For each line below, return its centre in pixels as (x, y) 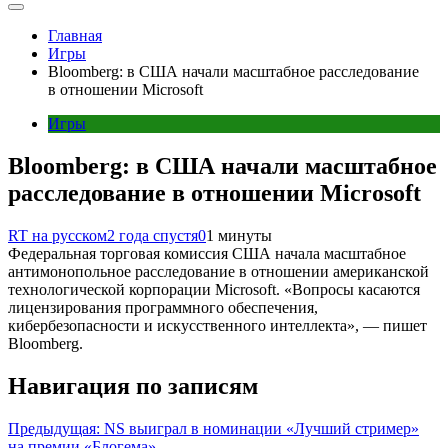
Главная (75, 35)
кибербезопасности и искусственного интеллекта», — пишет (217, 325)
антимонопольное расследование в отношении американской (218, 271)
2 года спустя (152, 235)
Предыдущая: (54, 428)
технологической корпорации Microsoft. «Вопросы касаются (214, 289)
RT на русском (57, 235)
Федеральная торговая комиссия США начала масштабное (207, 253)
